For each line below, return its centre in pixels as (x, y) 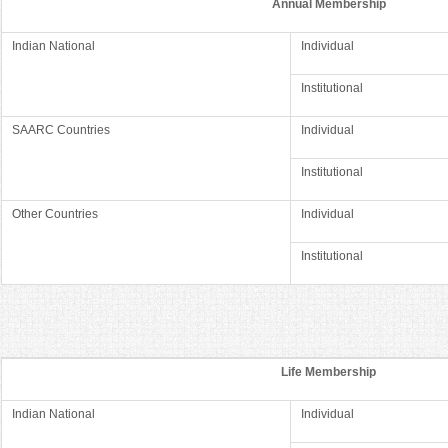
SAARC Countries (61, 129)
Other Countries (55, 213)
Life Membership (328, 371)
